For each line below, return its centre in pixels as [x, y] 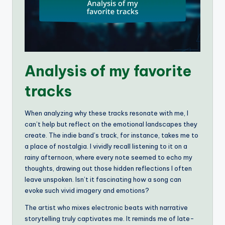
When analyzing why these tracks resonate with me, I [106, 113]
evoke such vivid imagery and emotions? [87, 191]
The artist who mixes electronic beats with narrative [106, 208]
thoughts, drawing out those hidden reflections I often [108, 168]
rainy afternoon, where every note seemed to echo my [108, 157]
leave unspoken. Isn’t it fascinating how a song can [103, 180]
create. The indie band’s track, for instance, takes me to [111, 135]
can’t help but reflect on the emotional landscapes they [111, 124]
